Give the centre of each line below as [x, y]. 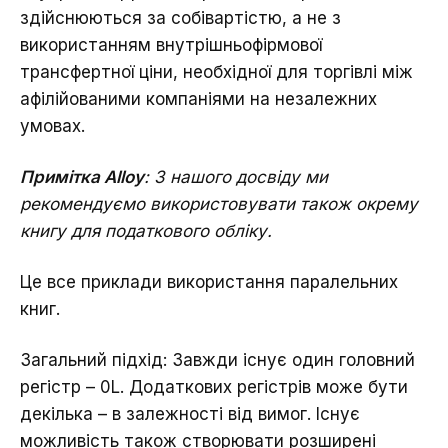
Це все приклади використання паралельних [209, 282]
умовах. [52, 126]
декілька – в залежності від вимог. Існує [190, 414]
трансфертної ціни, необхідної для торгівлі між [216, 72]
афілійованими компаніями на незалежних [198, 99]
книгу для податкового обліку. [146, 231]
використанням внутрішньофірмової [171, 45]
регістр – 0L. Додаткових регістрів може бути [214, 387]
